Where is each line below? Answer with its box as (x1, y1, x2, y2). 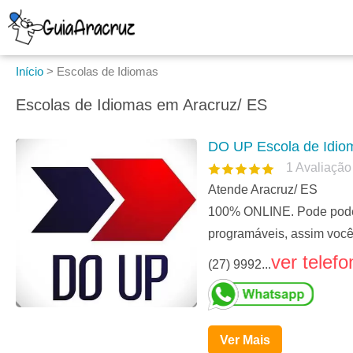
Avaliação (295, 161, 351, 175)
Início (16, 65, 43, 78)
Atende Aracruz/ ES (208, 183, 318, 197)
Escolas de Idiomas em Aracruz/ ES (16, 96, 267, 113)
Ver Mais (220, 333, 270, 347)
